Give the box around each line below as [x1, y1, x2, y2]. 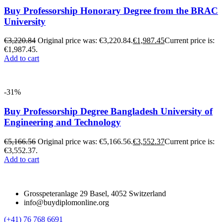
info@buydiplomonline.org [24, 198, 109, 207]
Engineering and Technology [4, 117, 121, 128]
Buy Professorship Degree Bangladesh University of [4, 106, 213, 117]
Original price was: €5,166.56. [38, 137, 133, 146]
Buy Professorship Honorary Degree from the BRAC [4, 5, 218, 16]
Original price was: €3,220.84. [38, 36, 133, 45]
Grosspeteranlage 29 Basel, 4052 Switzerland [24, 189, 166, 198]
